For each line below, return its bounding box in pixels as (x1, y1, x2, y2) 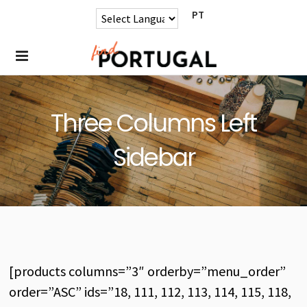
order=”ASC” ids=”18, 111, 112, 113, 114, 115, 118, (9, 283, 292, 301)
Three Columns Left (51, 106, 256, 140)
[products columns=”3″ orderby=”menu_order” (9, 262, 286, 280)
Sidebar (112, 140, 195, 174)
